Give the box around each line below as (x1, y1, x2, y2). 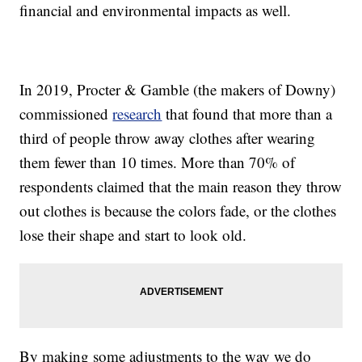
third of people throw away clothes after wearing (19, 128, 316, 149)
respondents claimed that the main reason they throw (19, 176, 343, 197)
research (112, 103, 162, 124)
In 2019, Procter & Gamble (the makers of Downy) (19, 79, 336, 100)
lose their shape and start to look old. (19, 225, 247, 246)
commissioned (19, 103, 113, 124)
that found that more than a (162, 103, 333, 124)
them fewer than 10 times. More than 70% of (19, 152, 296, 173)
